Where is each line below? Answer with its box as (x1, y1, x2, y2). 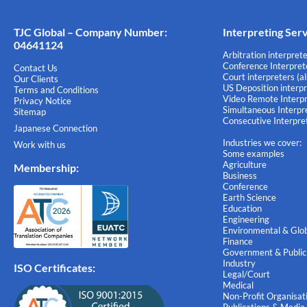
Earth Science (222, 192, 276, 204)
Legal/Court (222, 269, 270, 280)
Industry (222, 258, 256, 269)
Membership (14, 161, 76, 175)
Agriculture (222, 159, 267, 171)
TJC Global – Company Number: (14, 25, 167, 39)
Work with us (14, 139, 66, 151)
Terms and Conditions (14, 84, 99, 96)
